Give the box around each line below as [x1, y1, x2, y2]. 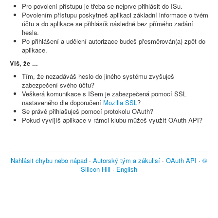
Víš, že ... [10, 58, 38, 68]
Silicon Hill [81, 164, 110, 174]
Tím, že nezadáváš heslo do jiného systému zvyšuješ [22, 72, 174, 81]
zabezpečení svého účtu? [22, 80, 94, 90]
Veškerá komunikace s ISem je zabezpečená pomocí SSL [22, 89, 186, 99]
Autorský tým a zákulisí [93, 156, 160, 165]
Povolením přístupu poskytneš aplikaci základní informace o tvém [22, 10, 208, 20]
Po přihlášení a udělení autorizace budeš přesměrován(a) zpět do [22, 36, 205, 46]
